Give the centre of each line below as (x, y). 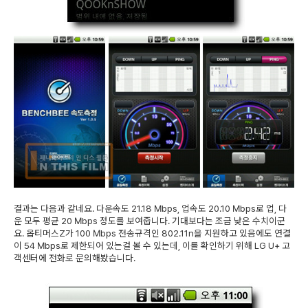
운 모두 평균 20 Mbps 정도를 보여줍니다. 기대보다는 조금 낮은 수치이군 (150, 220)
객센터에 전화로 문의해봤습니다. (75, 257)
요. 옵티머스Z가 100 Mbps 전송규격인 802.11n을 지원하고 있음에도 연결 (152, 233)
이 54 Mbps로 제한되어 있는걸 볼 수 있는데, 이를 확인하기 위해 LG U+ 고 (152, 245)
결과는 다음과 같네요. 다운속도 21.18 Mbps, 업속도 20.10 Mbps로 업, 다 (150, 208)
